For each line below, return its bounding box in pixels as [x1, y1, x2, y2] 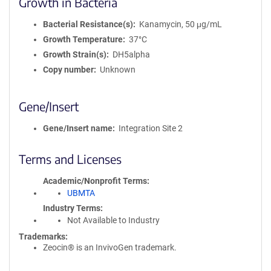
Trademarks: [19, 232, 68, 241]
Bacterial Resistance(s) [43, 19, 133, 29]
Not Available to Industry [67, 215, 160, 225]
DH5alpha [112, 50, 150, 59]
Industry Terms [43, 203, 100, 213]
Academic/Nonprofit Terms [43, 176, 147, 186]
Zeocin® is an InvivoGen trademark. [43, 243, 177, 252]
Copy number [43, 65, 94, 74]
